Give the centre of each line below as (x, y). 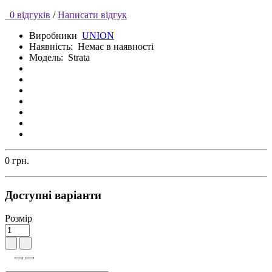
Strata (79, 57)
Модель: (46, 57)
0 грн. (17, 160)
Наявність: (53, 46)
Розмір (19, 219)
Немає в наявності (116, 46)
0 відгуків (28, 15)
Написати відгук (92, 15)
